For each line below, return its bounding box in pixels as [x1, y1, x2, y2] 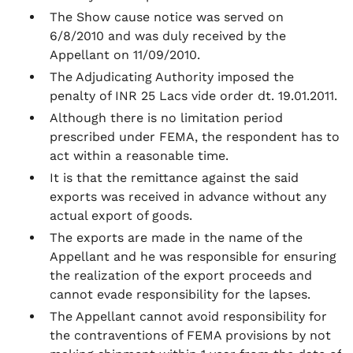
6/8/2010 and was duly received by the [50, 28, 286, 43]
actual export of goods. [50, 208, 196, 223]
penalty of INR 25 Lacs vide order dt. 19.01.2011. [50, 88, 337, 103]
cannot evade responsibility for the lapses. [50, 287, 310, 302]
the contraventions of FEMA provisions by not [50, 328, 331, 343]
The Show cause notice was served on [50, 9, 284, 24]
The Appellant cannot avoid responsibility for [50, 309, 327, 324]
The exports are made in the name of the [50, 230, 303, 245]
